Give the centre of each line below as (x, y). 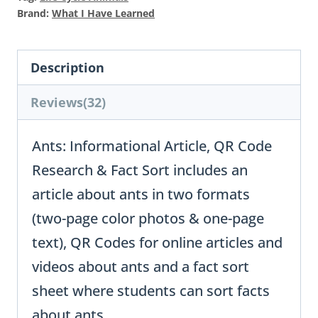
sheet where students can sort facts (151, 291)
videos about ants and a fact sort (141, 267)
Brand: (34, 13)
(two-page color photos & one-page (148, 219)
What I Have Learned (103, 13)
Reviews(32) (68, 103)
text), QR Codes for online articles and (157, 243)
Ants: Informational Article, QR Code (152, 146)
